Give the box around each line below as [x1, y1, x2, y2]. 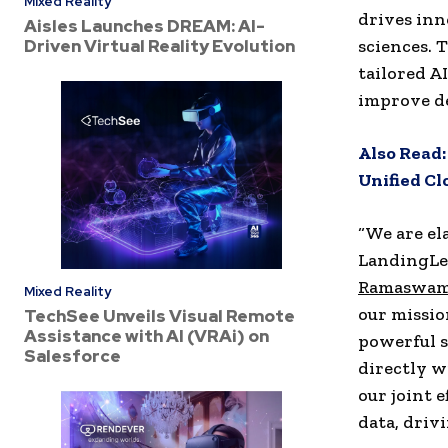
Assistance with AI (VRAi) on [24, 324, 269, 347]
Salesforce [24, 344, 121, 367]
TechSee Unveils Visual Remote [24, 304, 295, 327]
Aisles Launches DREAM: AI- [24, 14, 265, 37]
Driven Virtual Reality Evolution [24, 34, 295, 57]
